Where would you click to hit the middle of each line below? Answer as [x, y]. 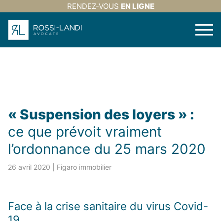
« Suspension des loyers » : [101, 114]
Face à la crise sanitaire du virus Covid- [108, 206]
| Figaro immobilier [82, 167]
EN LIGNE [137, 6]
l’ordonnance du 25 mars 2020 [107, 149]
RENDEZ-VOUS [94, 6]
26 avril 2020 [29, 167]
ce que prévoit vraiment [85, 132]
